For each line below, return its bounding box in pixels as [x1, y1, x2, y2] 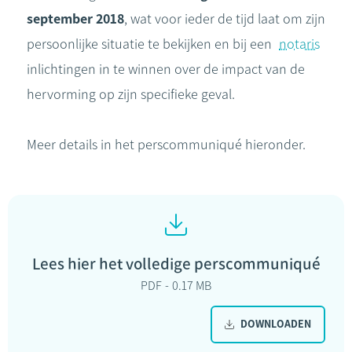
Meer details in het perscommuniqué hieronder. [27, 136, 306, 153]
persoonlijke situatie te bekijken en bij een [27, 35, 275, 53]
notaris [279, 35, 320, 53]
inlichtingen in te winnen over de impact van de [27, 60, 305, 78]
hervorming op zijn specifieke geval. [27, 86, 235, 103]
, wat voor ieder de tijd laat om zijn [124, 10, 325, 27]
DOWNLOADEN [240, 317, 311, 331]
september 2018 [27, 10, 124, 27]
